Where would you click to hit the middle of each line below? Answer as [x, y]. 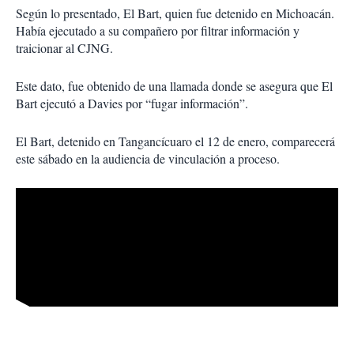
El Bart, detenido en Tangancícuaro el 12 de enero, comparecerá [175, 141]
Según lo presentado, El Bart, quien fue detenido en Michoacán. [175, 13]
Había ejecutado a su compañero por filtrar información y [158, 31]
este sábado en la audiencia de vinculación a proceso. [148, 159]
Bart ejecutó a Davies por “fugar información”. [132, 104]
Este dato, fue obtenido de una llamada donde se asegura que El [174, 86]
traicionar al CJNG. [64, 48]
